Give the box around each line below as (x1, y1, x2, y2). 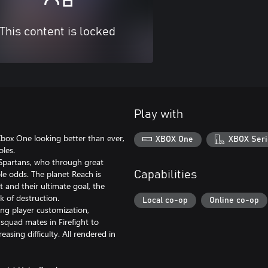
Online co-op (209, 196, 259, 205)
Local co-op (142, 196, 188, 205)
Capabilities (134, 169, 197, 181)
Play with (134, 108, 183, 120)
